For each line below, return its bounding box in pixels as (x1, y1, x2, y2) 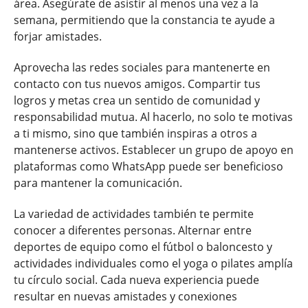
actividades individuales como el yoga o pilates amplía (14, 255, 293, 271)
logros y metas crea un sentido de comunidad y (14, 92, 260, 108)
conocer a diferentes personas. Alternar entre (14, 222, 252, 238)
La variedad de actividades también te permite (14, 206, 254, 221)
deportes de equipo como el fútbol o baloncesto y (14, 239, 272, 254)
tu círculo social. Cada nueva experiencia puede (14, 272, 259, 287)
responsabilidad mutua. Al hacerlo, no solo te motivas (14, 109, 293, 124)
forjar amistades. (14, 29, 102, 45)
